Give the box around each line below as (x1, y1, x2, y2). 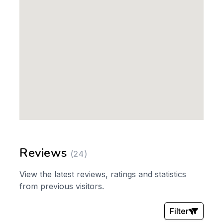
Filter (170, 206, 189, 216)
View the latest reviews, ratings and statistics (19, 169, 186, 179)
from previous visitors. (19, 181, 104, 191)
